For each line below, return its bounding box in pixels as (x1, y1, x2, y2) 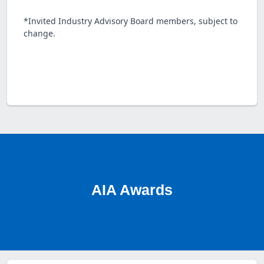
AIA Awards (91, 181, 173, 198)
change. (24, 27, 55, 39)
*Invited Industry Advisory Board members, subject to (24, 15, 237, 27)
